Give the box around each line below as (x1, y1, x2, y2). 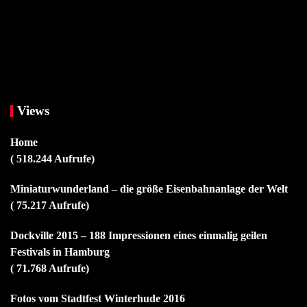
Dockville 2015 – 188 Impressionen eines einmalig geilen (10, 229, 267, 241)
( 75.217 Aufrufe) (10, 199, 89, 211)
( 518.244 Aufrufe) (10, 152, 95, 164)
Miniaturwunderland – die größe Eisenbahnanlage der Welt (10, 182, 288, 195)
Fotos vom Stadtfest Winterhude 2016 (10, 292, 185, 304)
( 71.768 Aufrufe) (10, 262, 89, 274)
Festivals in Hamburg (10, 245, 110, 258)
